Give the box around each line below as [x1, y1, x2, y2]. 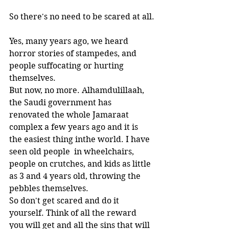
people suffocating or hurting [9, 61, 126, 71]
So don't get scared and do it [9, 196, 121, 205]
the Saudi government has [9, 98, 113, 107]
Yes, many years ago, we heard [9, 36, 130, 46]
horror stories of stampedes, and [9, 49, 139, 58]
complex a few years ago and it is [9, 122, 140, 132]
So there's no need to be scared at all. [9, 12, 154, 21]
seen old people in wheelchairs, [9, 147, 136, 156]
